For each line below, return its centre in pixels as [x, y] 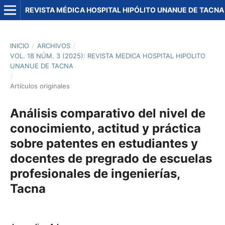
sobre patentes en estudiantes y [104, 143]
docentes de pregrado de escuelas [111, 158]
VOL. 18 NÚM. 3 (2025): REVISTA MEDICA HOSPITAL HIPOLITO [107, 55]
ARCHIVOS [53, 45]
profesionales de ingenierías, [95, 173]
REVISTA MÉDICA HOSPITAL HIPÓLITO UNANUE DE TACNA [124, 10]
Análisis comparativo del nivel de [107, 113]
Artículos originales [40, 86]
